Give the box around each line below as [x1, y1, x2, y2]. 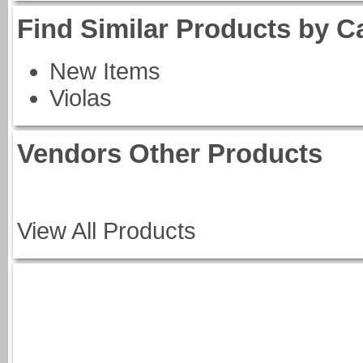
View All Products [17, 218, 196, 244]
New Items [49, 58, 160, 84]
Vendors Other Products [17, 139, 322, 169]
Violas [49, 85, 112, 111]
